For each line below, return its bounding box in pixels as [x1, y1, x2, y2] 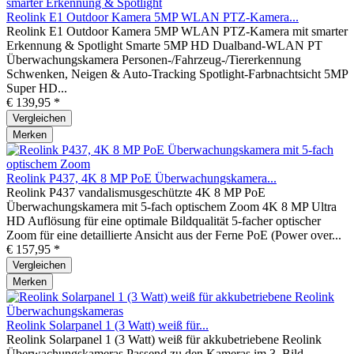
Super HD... [6, 81, 67, 95]
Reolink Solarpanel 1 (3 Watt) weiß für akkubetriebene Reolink [6, 332, 322, 346]
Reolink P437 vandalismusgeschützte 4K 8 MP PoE [6, 185, 265, 199]
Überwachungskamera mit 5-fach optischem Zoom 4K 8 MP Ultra [6, 199, 337, 213]
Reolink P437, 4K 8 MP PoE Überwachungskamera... [6, 171, 277, 185]
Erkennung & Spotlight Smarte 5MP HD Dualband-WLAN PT [6, 38, 322, 52]
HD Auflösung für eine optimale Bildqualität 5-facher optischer [6, 213, 321, 228]
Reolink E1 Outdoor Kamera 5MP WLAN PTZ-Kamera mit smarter [6, 24, 348, 38]
